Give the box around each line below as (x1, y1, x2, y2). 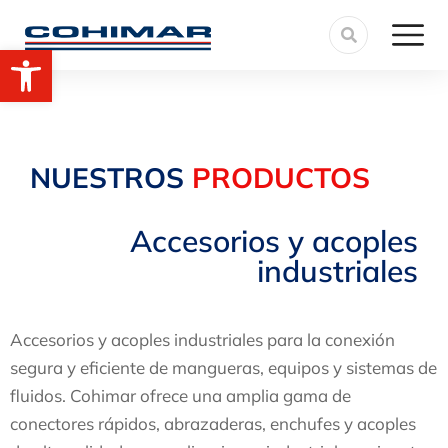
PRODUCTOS (192, 160, 370, 195)
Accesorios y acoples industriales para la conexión (10, 329, 395, 350)
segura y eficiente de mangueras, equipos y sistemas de (10, 357, 437, 378)
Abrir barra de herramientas (9, 39, 206, 79)
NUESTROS (30, 160, 184, 195)
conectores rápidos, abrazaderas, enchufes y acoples (10, 413, 416, 434)
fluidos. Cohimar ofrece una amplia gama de (10, 385, 351, 406)
